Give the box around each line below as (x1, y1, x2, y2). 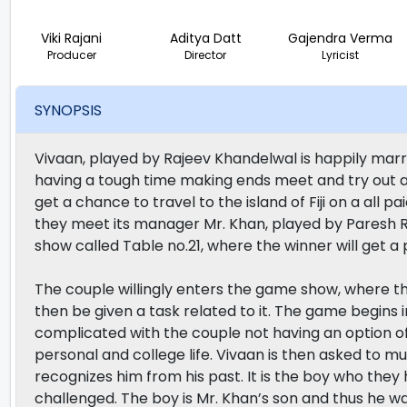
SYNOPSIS (35, 99, 102, 121)
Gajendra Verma (287, 29, 392, 48)
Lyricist (321, 47, 359, 64)
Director (184, 47, 227, 64)
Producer (46, 47, 96, 64)
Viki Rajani (41, 29, 103, 48)
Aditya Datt (169, 29, 242, 48)
